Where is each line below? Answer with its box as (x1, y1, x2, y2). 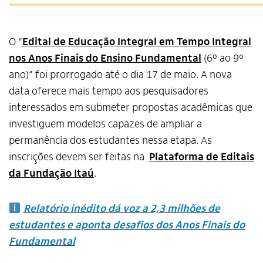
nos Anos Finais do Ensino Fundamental (9, 52, 201, 65)
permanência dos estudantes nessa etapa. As (9, 134, 212, 147)
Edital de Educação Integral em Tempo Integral (22, 35, 251, 49)
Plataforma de (149, 150, 221, 164)
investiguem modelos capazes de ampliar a (9, 117, 202, 131)
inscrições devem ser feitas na (9, 150, 149, 164)
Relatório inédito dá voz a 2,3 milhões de (23, 202, 220, 215)
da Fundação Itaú (9, 167, 94, 180)
